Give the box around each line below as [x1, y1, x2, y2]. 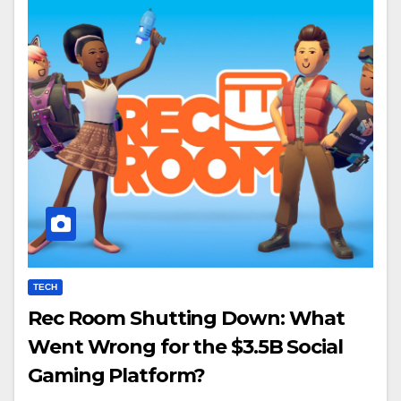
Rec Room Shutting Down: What [28, 306, 346, 331]
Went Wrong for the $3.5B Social [28, 335, 343, 360]
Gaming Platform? [28, 363, 206, 388]
